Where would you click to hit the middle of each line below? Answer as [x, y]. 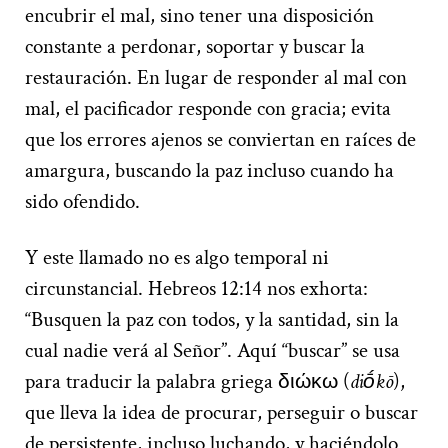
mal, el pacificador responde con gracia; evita [208, 108]
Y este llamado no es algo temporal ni [177, 257]
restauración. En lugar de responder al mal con [216, 77]
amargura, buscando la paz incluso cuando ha [209, 170]
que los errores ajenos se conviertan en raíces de [220, 139]
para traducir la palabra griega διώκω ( [187, 381]
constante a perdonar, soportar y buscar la [195, 46]
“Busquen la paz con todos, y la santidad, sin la [212, 319]
